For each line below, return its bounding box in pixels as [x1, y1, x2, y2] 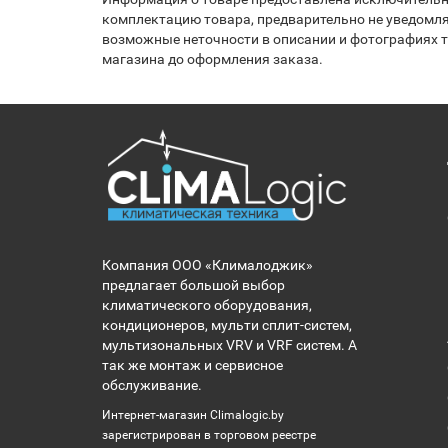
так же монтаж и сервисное [102, 357, 283, 373]
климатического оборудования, [102, 297, 312, 313]
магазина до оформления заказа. [102, 51, 323, 67]
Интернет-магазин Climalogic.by [102, 408, 284, 422]
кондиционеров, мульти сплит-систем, [102, 317, 352, 333]
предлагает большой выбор [102, 277, 285, 293]
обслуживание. [102, 377, 202, 393]
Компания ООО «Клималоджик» [102, 257, 313, 273]
